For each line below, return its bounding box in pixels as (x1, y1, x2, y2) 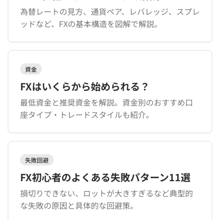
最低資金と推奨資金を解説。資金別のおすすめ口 (20, 96, 193, 108)
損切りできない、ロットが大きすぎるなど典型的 (20, 187, 193, 199)
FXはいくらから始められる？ (20, 79, 150, 93)
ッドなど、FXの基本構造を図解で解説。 (20, 18, 162, 29)
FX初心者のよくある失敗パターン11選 (20, 170, 191, 184)
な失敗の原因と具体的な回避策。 (20, 199, 138, 211)
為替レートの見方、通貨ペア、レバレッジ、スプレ (20, 5, 200, 17)
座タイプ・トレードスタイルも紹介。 (20, 109, 154, 120)
